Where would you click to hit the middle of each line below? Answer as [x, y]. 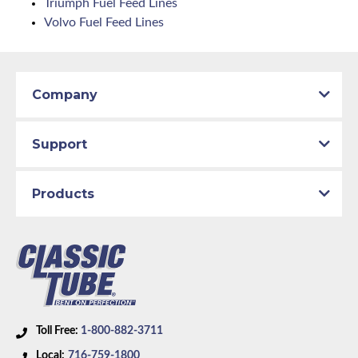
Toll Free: [58, 330]
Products [63, 194]
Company [65, 95]
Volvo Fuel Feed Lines [104, 23]
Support [60, 145]
